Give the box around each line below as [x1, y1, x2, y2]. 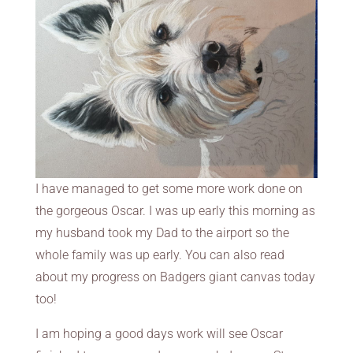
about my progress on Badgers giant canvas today [35, 269, 315, 284]
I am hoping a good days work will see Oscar [35, 325, 283, 341]
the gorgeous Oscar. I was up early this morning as [35, 203, 315, 218]
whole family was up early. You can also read [35, 247, 284, 262]
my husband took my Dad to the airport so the [35, 225, 289, 240]
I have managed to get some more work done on [35, 180, 303, 196]
